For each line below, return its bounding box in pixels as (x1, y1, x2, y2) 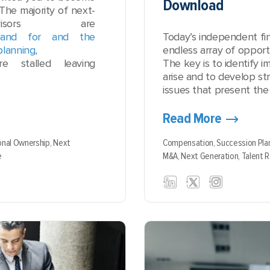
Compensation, (163, 137, 217, 149)
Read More (163, 110, 222, 127)
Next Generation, (181, 150, 242, 162)
